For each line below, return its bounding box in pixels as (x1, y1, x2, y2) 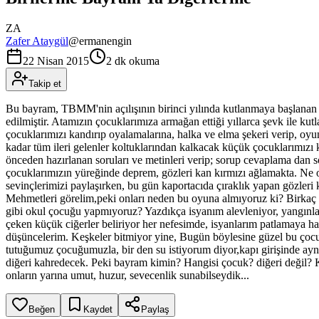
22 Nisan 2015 (23, 54, 89, 67)
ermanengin (79, 34, 132, 47)
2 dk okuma (106, 54, 159, 67)
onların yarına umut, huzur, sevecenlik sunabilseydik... (6, 268, 249, 281)
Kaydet (83, 303, 113, 315)
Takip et (28, 78, 61, 89)
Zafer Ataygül (6, 34, 68, 47)
